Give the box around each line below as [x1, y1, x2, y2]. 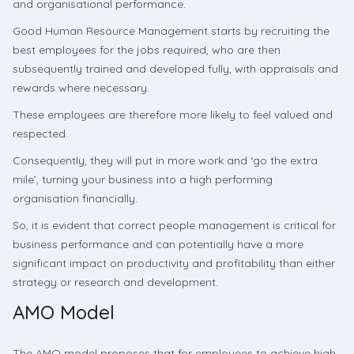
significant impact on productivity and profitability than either [13, 256, 335, 270]
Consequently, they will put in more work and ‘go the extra [13, 153, 318, 168]
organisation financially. [13, 191, 137, 205]
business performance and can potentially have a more [13, 237, 303, 251]
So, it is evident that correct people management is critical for [13, 218, 336, 232]
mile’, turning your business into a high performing [13, 172, 273, 186]
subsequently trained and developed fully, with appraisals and [13, 62, 338, 76]
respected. [13, 126, 68, 141]
